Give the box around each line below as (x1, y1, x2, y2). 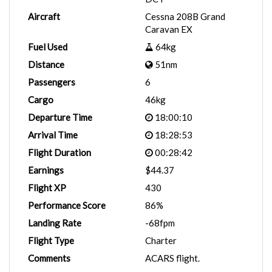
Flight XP (28, 182, 66, 193)
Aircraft (28, 11, 60, 22)
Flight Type (28, 235, 74, 246)
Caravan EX (145, 24, 192, 35)
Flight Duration (28, 147, 91, 158)
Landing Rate (28, 217, 81, 228)
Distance (28, 59, 64, 70)
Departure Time (28, 112, 92, 123)
